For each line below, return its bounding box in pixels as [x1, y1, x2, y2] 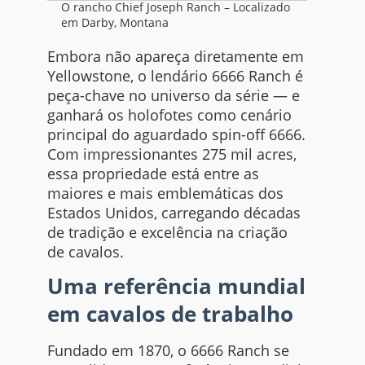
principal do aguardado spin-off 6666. [46, 125, 306, 145]
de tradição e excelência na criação [46, 222, 288, 243]
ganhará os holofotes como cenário [46, 105, 292, 125]
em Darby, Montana [60, 15, 169, 31]
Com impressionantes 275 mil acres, [46, 144, 297, 165]
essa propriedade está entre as [46, 164, 259, 184]
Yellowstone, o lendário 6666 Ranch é [46, 66, 303, 86]
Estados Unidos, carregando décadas [46, 203, 301, 223]
